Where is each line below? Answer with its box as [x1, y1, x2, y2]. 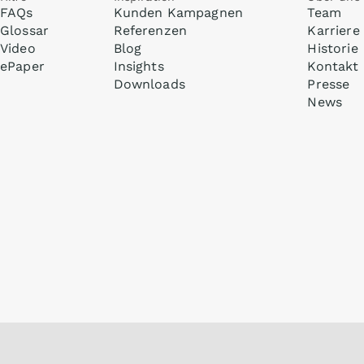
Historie [307, 41, 358, 56]
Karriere [307, 23, 360, 38]
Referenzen [113, 23, 188, 38]
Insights [113, 58, 164, 74]
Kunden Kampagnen [113, 5, 244, 20]
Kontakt [307, 58, 359, 74]
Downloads [113, 76, 185, 92]
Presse [307, 76, 350, 92]
